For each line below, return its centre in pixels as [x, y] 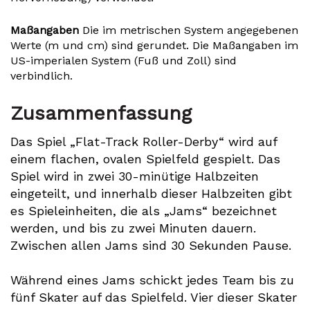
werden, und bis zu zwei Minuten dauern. [133, 228]
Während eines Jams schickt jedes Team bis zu [152, 280]
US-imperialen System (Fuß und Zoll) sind [124, 61]
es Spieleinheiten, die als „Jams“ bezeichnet [144, 211]
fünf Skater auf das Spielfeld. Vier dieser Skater [154, 297]
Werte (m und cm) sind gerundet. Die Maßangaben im [154, 45]
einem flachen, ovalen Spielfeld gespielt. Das [145, 159]
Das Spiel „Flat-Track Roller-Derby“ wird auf [144, 142]
